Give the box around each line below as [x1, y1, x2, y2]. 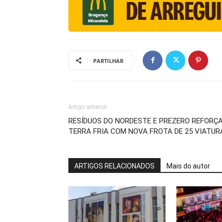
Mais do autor [166, 162, 210, 170]
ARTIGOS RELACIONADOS [74, 162, 155, 170]
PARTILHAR [93, 56, 123, 64]
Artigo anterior [68, 103, 107, 111]
